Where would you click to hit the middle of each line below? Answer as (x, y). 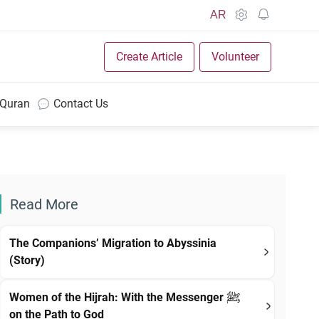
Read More (45, 205)
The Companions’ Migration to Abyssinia (113, 243)
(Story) (27, 260)
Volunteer (235, 56)
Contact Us (81, 104)
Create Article (149, 56)
